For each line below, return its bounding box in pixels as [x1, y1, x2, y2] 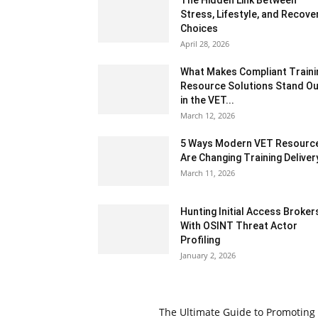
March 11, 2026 [180, 168, 235, 178]
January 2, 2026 [180, 250, 236, 261]
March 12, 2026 [180, 110, 235, 121]
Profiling [180, 234, 220, 246]
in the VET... [180, 94, 234, 106]
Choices [180, 23, 218, 34]
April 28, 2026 [180, 38, 229, 49]
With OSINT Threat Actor [180, 220, 297, 231]
